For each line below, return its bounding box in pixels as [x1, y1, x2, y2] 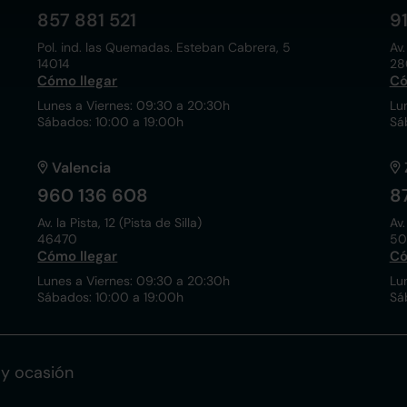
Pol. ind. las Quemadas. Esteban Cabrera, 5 [37, 39, 292, 55]
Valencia [52, 158, 112, 177]
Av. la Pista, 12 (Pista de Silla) [37, 214, 203, 231]
